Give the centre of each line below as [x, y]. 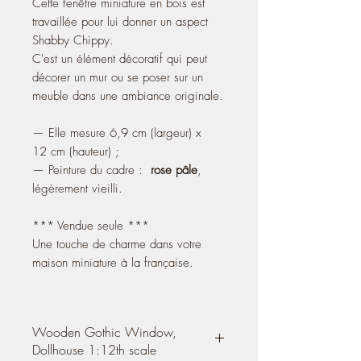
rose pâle [174, 170]
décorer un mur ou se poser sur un [118, 77]
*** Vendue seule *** [91, 225]
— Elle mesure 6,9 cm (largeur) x [117, 133]
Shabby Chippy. [73, 40]
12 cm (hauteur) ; [76, 151]
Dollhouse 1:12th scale [94, 349]
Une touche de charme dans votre [117, 244]
